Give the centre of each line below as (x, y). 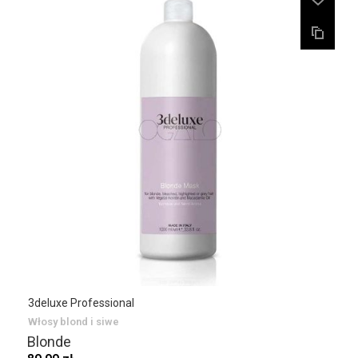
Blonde (49, 342)
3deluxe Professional (81, 303)
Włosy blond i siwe (74, 322)
